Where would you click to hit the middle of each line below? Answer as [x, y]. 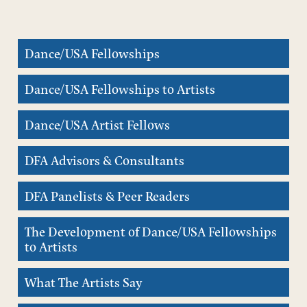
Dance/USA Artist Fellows [97, 124]
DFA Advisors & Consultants [105, 160]
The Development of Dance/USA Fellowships [151, 231]
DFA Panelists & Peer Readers [107, 196]
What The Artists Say [84, 282]
